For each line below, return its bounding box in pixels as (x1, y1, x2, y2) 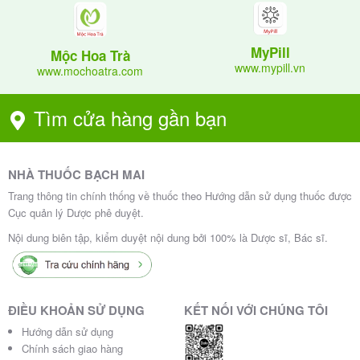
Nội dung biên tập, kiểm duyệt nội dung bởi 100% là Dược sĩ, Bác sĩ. (8, 230, 328, 246)
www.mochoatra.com (37, 62, 143, 79)
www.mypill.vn (235, 59, 305, 76)
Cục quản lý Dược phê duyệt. (8, 204, 144, 220)
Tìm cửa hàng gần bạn (34, 103, 227, 132)
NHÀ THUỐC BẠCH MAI (8, 165, 145, 183)
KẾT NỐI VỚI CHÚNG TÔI (184, 301, 328, 320)
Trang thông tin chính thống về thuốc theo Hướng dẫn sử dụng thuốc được (8, 187, 352, 203)
